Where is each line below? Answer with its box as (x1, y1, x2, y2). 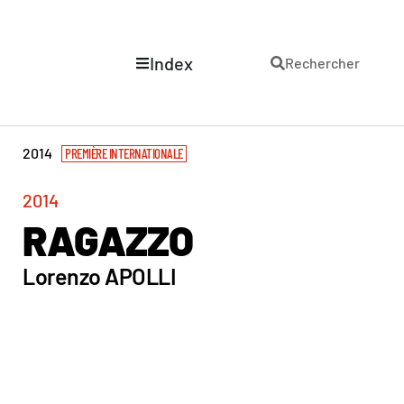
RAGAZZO (23, 216, 193, 264)
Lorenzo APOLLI (23, 262, 176, 289)
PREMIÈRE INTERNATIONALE (65, 145, 183, 161)
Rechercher (285, 53, 360, 71)
